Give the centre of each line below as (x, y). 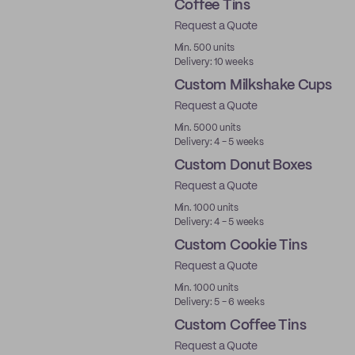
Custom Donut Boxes (243, 166)
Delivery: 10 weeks (214, 62)
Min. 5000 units (207, 128)
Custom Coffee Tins (240, 326)
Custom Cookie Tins (240, 246)
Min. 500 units (204, 48)
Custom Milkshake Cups (253, 86)
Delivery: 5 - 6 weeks (219, 302)
